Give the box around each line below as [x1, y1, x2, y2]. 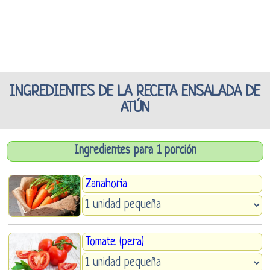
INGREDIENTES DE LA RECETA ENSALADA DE [10, 84, 260, 100]
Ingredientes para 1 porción [74, 144, 196, 157]
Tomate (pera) [85, 236, 144, 249]
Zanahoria [85, 178, 127, 191]
